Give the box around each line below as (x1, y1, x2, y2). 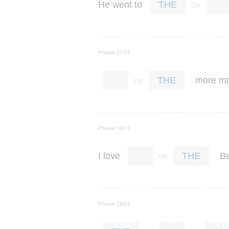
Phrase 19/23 (98, 201, 130, 207)
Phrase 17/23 (98, 50, 130, 55)
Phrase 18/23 (98, 125, 130, 131)
